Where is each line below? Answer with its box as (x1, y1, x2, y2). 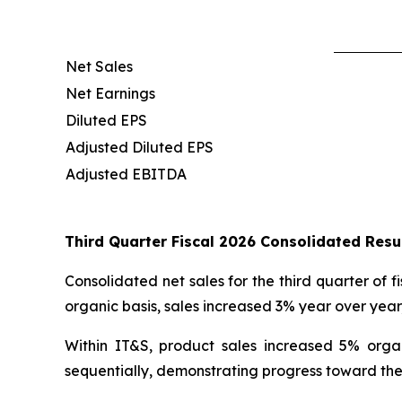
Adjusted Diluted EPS (66, 137, 214, 156)
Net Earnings (66, 83, 155, 102)
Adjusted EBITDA (66, 164, 187, 183)
